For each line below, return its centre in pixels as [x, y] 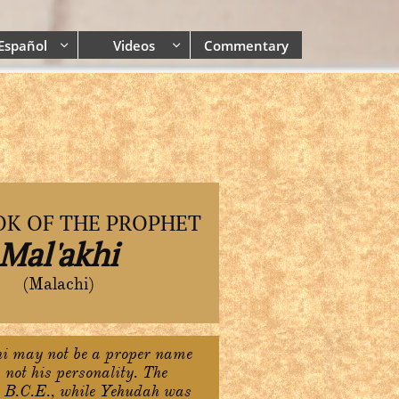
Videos [134, 45]
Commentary [246, 45]
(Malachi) [58, 284]
